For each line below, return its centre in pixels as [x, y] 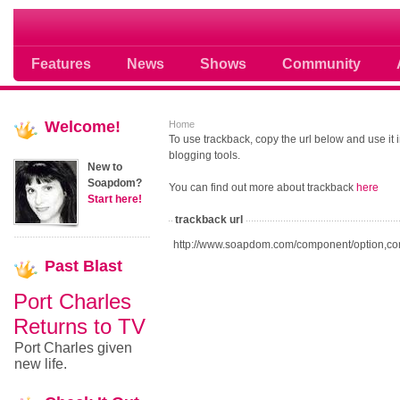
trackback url [208, 220]
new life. [41, 364]
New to [105, 167]
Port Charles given [73, 348]
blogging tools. [204, 155]
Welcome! [83, 127]
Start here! [115, 199]
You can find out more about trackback [262, 187]
